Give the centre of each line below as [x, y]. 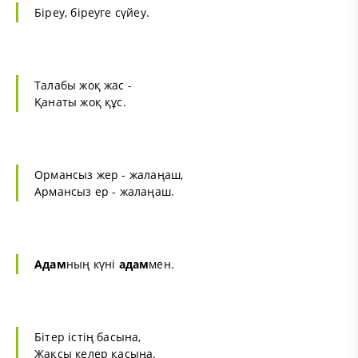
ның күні [92, 265]
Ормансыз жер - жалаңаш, [109, 175]
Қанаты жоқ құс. [80, 102]
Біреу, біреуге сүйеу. [92, 13]
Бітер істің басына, [88, 337]
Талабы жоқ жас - [84, 86]
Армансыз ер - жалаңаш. [105, 192]
